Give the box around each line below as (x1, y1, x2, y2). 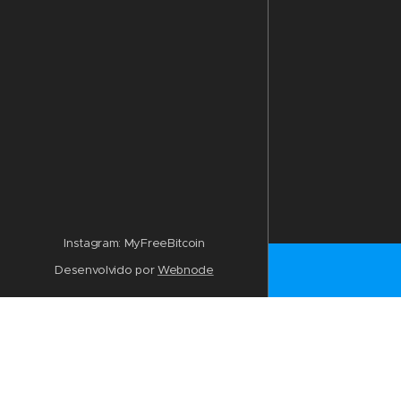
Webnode (157, 262, 214, 277)
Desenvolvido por (55, 262, 158, 277)
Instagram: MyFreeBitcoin (64, 235, 205, 251)
